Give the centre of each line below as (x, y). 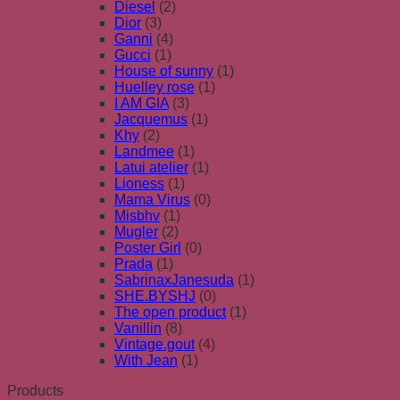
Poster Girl (148, 247)
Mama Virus (152, 199)
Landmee (144, 151)
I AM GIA (142, 103)
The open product (170, 312)
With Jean (146, 360)
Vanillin (138, 328)
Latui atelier (151, 167)
